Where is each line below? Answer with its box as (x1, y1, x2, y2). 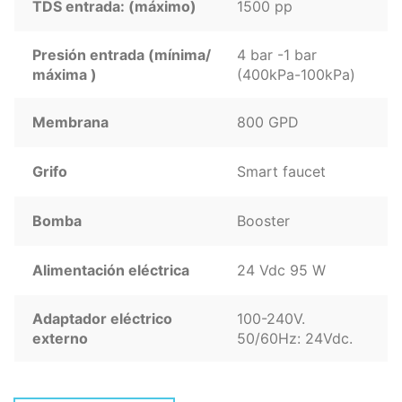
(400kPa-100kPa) (237, 66, 355, 83)
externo (32, 329, 88, 347)
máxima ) (32, 66, 97, 83)
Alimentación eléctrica (32, 261, 189, 279)
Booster (237, 212, 290, 230)
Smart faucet (237, 162, 326, 180)
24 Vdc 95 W (237, 261, 326, 279)
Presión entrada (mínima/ (32, 46, 211, 64)
